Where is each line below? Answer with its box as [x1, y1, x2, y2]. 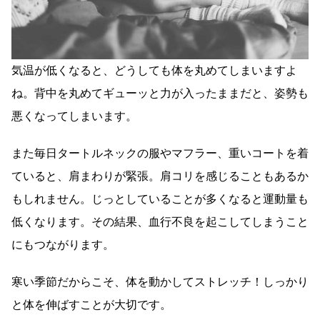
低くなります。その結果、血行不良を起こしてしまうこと [11, 215, 309, 229]
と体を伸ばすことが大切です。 [11, 298, 171, 312]
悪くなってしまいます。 [11, 109, 137, 124]
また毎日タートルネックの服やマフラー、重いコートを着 [11, 146, 309, 161]
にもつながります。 [11, 238, 114, 252]
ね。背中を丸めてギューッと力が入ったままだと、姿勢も [11, 86, 309, 101]
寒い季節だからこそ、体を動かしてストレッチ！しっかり [11, 275, 309, 289]
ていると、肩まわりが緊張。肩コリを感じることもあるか [11, 169, 309, 184]
